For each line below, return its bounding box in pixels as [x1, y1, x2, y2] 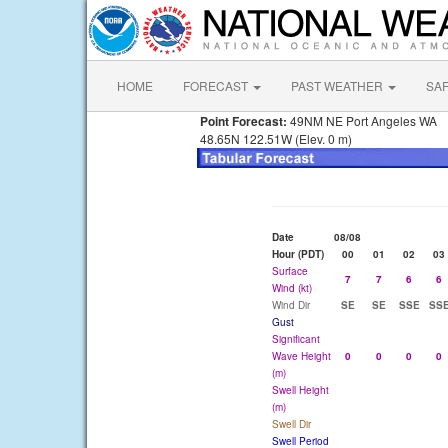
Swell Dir [272, 417, 311, 431]
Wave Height [272, 349, 331, 363]
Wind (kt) [272, 281, 312, 295]
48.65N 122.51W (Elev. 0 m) [197, 130, 352, 147]
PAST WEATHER [291, 77, 386, 94]
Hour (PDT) [272, 247, 324, 261]
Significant [272, 332, 320, 346]
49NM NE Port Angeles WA [287, 112, 437, 129]
